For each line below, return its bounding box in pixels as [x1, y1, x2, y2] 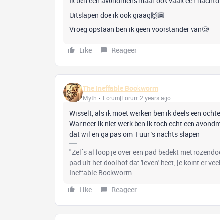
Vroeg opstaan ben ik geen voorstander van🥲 [69, 25, 209, 34]
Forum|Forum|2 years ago [103, 93, 171, 102]
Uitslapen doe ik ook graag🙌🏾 [69, 10, 166, 20]
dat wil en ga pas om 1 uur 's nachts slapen [69, 129, 201, 138]
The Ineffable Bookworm [83, 83, 158, 93]
